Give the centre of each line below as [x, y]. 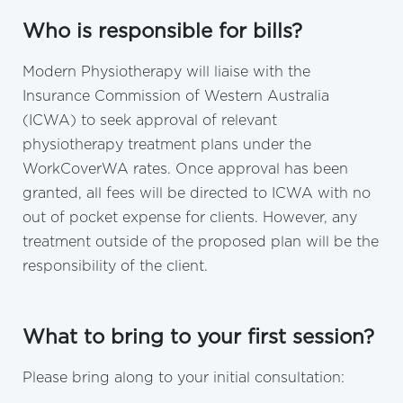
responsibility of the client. [115, 266]
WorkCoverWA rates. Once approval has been [185, 169]
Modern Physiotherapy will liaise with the [166, 72]
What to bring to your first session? [198, 337]
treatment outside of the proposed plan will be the [201, 242]
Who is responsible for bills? [162, 31]
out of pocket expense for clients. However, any [190, 217]
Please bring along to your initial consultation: [184, 377]
